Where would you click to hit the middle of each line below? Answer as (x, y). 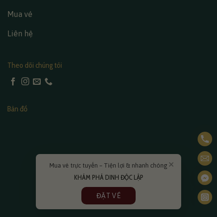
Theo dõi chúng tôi (35, 65)
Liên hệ (20, 33)
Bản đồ (17, 108)
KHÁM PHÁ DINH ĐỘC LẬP (108, 177)
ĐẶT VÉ (108, 196)
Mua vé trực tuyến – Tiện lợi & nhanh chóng (108, 165)
